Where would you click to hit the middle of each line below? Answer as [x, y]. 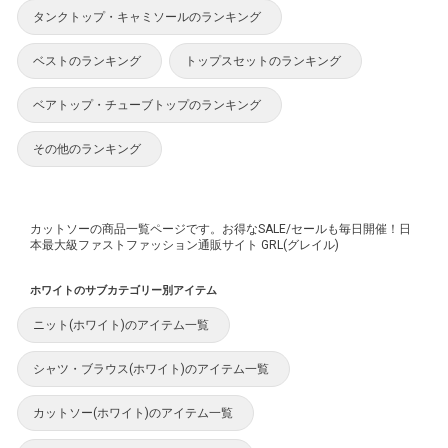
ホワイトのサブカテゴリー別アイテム [123, 291]
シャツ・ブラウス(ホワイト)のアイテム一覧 [151, 369]
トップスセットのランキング [263, 61]
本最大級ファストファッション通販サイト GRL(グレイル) [184, 245]
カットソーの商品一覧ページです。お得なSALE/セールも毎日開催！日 [220, 229]
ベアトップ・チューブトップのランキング [147, 105]
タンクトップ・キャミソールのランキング [147, 17]
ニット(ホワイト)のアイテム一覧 [121, 325]
